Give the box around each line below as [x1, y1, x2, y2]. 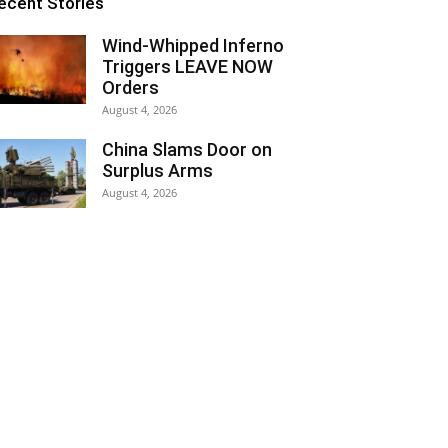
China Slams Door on [102, 139, 272, 160]
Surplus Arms [102, 160, 213, 181]
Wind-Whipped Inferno [102, 35, 284, 56]
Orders [102, 77, 159, 98]
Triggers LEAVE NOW [102, 56, 273, 77]
